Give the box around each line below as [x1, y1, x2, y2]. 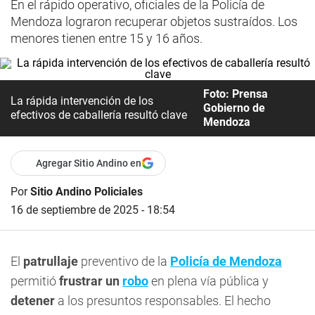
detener [11, 293, 55, 308]
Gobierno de [202, 101, 265, 115]
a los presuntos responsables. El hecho [55, 293, 271, 308]
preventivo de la [78, 254, 170, 269]
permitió [11, 274, 56, 288]
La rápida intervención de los [11, 94, 153, 108]
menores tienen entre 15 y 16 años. [11, 31, 202, 46]
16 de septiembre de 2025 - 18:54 [11, 203, 175, 217]
